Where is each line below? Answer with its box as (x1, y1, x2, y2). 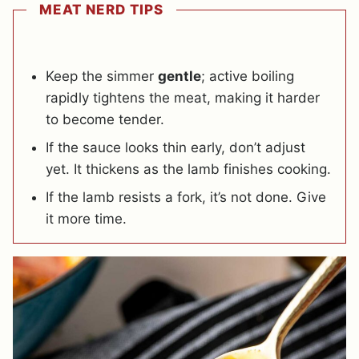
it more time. (46, 210, 127, 227)
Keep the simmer (46, 67, 158, 84)
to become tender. (46, 111, 164, 127)
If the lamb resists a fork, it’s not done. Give (46, 188, 326, 205)
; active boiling (201, 67, 294, 84)
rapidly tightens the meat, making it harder (46, 89, 320, 106)
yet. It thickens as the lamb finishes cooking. (46, 160, 331, 177)
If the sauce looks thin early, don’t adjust (46, 139, 305, 155)
